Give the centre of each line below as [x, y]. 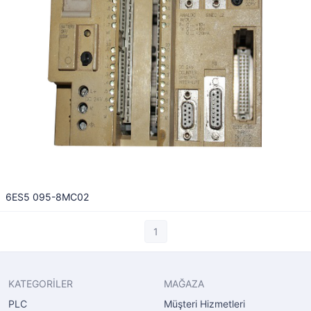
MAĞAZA [184, 284]
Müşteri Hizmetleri [204, 304]
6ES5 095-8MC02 [47, 197]
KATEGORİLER [41, 284]
